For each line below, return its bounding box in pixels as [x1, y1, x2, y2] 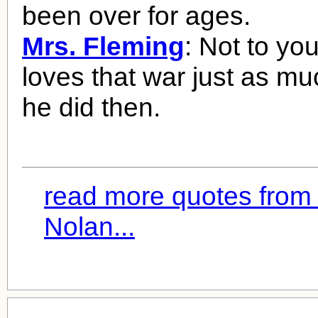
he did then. [22, 92, 160, 123]
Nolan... [44, 211, 135, 241]
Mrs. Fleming [22, 31, 185, 62]
